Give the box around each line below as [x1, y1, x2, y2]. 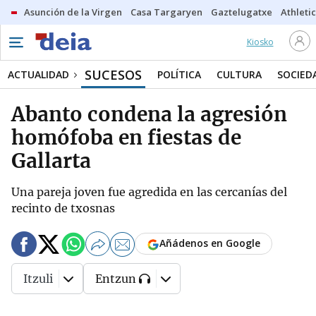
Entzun [95, 272, 136, 286]
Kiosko [246, 36, 274, 48]
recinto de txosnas [11, 201, 115, 215]
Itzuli [23, 272, 53, 286]
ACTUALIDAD [8, 68, 69, 81]
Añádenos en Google [159, 236, 260, 250]
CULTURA [217, 68, 262, 81]
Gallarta [11, 148, 91, 174]
